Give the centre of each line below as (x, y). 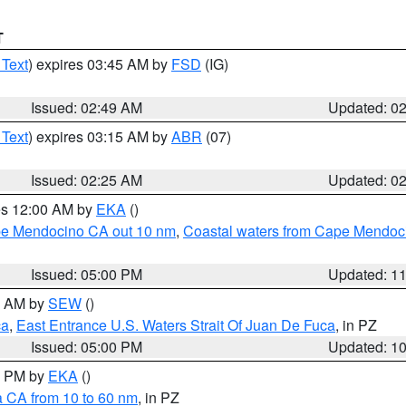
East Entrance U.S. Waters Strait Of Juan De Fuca (176, 325)
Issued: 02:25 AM (87, 180)
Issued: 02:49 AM (87, 107)
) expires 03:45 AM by (100, 64)
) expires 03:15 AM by (100, 136)
